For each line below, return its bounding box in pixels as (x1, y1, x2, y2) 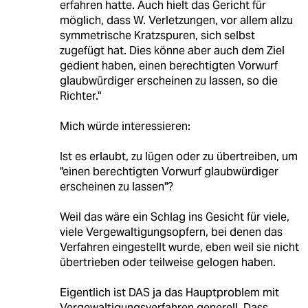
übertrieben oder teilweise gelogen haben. (59, 254, 276, 269)
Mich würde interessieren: (59, 118, 190, 133)
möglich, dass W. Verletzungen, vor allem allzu (59, 12, 293, 27)
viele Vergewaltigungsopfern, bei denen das (59, 224, 283, 239)
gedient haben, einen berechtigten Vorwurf (59, 58, 278, 73)
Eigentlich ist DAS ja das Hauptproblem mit (59, 285, 279, 300)
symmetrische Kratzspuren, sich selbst (59, 27, 255, 43)
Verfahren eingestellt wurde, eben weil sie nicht (59, 239, 299, 254)
